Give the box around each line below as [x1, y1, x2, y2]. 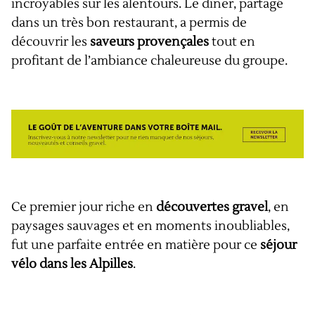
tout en [209, 34, 255, 51]
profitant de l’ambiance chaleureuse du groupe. [11, 53, 288, 70]
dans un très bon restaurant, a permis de [11, 15, 247, 32]
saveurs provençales [90, 34, 209, 51]
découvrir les [11, 34, 90, 51]
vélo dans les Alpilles [11, 256, 133, 273]
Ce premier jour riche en [11, 199, 156, 216]
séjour [260, 237, 297, 254]
